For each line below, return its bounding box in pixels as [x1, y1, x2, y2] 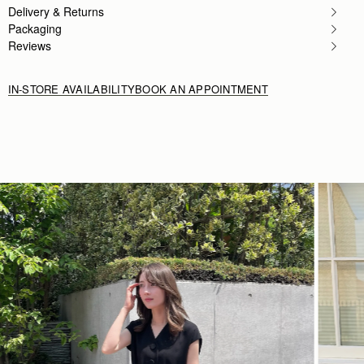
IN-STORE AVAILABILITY [7, 80, 136, 97]
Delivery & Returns [7, 2, 104, 19]
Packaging [7, 19, 62, 37]
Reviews [7, 37, 51, 54]
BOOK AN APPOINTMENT [135, 80, 269, 97]
